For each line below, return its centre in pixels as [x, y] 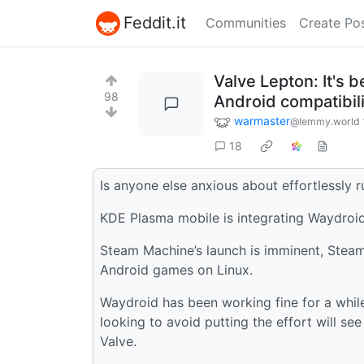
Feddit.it [155, 22]
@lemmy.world [325, 121]
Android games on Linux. [176, 269]
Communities [246, 23]
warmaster [262, 121]
